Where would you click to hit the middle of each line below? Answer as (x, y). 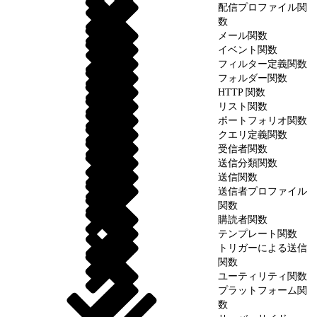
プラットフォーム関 (263, 290)
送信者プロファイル (263, 191)
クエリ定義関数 (253, 134)
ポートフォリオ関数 (263, 120)
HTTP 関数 (242, 92)
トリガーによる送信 (263, 248)
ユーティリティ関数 (263, 276)
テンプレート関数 (258, 234)
